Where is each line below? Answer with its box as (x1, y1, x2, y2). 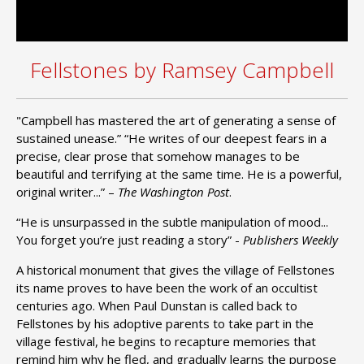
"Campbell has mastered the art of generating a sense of (16, 111, 336, 128)
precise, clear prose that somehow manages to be (16, 147, 300, 164)
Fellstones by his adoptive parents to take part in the (16, 314, 314, 331)
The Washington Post (118, 183, 229, 200)
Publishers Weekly (243, 231, 338, 248)
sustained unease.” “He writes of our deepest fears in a (16, 129, 327, 146)
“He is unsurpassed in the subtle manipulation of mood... (16, 213, 328, 230)
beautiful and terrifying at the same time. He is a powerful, (16, 165, 342, 182)
